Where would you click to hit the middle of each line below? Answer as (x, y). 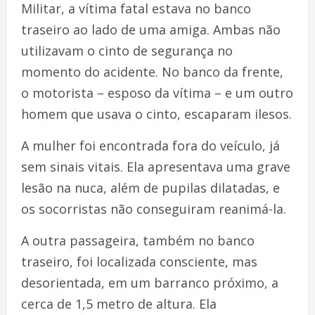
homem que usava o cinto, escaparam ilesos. (156, 114)
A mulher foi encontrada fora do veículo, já (150, 145)
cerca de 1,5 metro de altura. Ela (119, 303)
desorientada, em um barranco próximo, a (150, 282)
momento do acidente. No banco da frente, (152, 71)
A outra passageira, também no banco (138, 240)
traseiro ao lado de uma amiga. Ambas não (151, 29)
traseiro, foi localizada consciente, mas (139, 261)
